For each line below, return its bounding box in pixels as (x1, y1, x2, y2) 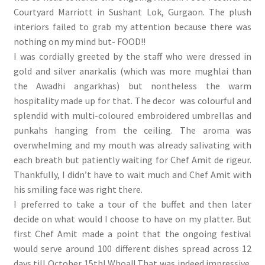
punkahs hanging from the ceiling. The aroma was (13, 124, 252, 136)
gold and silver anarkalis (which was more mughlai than (13, 64, 252, 77)
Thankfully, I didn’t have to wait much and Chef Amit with (13, 168, 252, 180)
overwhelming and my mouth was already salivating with (13, 138, 252, 151)
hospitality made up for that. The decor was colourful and (13, 94, 252, 106)
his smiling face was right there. (13, 183, 143, 195)
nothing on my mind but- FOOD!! (13, 35, 146, 47)
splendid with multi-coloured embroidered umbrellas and (13, 109, 252, 121)
